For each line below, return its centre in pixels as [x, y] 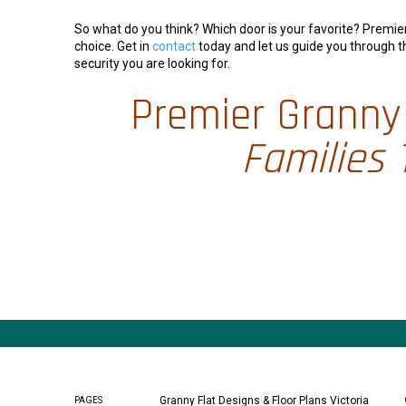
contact [174, 47]
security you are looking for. [152, 64]
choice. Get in [113, 47]
